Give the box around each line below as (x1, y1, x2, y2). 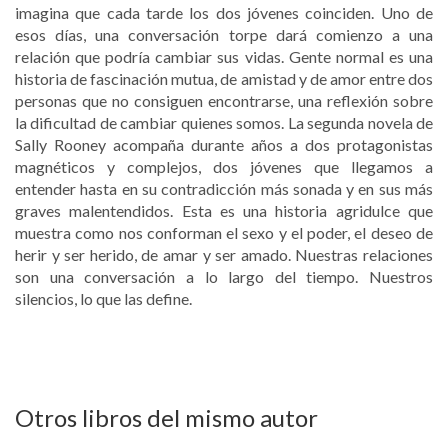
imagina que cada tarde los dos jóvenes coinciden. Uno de (15, 2, 433, 22)
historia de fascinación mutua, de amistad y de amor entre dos (15, 68, 433, 88)
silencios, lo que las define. (15, 288, 192, 308)
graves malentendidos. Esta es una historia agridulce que (15, 200, 433, 220)
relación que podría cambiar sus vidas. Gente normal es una (15, 46, 433, 66)
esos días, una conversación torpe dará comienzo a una (15, 24, 433, 44)
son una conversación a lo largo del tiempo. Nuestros (15, 266, 433, 286)
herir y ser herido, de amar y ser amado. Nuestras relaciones (15, 244, 433, 264)
